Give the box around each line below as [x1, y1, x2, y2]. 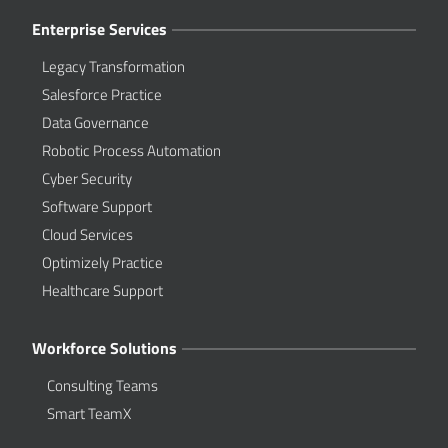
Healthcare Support [42, 279, 164, 303]
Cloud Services [42, 223, 134, 247]
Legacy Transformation [42, 55, 186, 79]
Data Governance [42, 111, 150, 135]
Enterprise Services [32, 17, 168, 42]
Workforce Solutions [32, 336, 178, 361]
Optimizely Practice [42, 251, 164, 275]
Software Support [42, 195, 153, 219]
